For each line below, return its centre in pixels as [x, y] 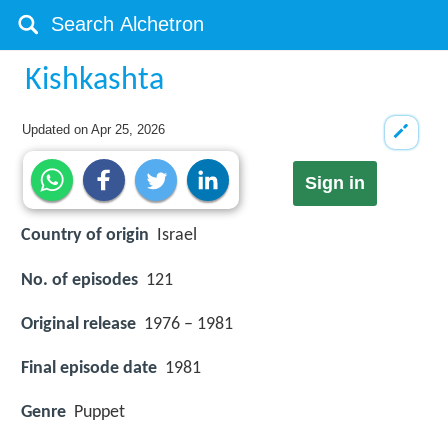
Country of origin [85, 236]
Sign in [334, 183]
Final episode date [89, 368]
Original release [78, 324]
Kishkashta [95, 81]
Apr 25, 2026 [128, 129]
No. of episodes [79, 280]
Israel [177, 236]
